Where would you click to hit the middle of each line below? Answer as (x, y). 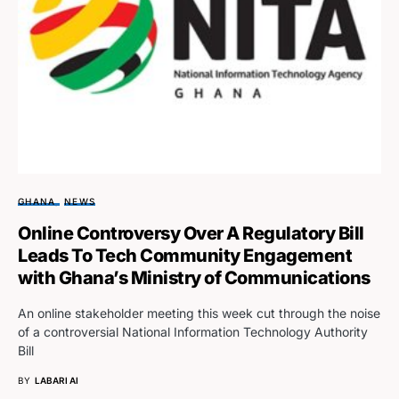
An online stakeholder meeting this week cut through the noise (199, 313)
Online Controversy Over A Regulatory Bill (191, 233)
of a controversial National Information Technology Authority (193, 331)
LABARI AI (57, 380)
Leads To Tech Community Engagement (185, 255)
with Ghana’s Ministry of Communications (194, 277)
